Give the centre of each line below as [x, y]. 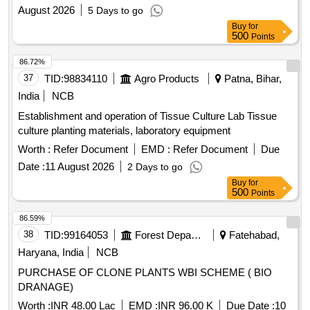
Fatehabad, [253, 235]
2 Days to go [155, 167]
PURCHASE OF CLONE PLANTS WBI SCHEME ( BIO [145, 273]
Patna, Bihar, [252, 79]
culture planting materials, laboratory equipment [124, 131]
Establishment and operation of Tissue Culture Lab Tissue [147, 116]
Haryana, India [51, 253]
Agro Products [167, 79]
